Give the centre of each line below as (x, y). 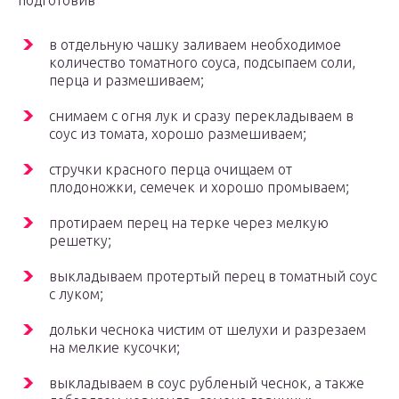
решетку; (80, 241)
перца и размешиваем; (126, 81)
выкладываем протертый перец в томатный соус (213, 277)
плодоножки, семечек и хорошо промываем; (199, 187)
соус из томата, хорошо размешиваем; (178, 134)
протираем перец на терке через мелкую (189, 223)
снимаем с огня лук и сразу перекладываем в (201, 116)
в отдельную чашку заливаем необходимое (195, 45)
